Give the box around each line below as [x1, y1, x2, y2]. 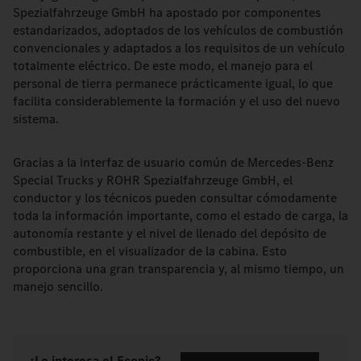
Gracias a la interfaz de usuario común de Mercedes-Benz [13, 154, 334, 171]
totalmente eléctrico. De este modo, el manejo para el [13, 57, 313, 74]
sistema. [13, 110, 59, 127]
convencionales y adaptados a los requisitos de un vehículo [13, 39, 345, 56]
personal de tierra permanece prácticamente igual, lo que [13, 75, 333, 92]
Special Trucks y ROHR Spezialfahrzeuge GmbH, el [13, 172, 293, 189]
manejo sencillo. [13, 278, 103, 295]
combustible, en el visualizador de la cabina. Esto [13, 243, 287, 259]
